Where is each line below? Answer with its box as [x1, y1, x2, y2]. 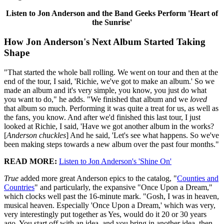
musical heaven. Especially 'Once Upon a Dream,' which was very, [4, 200, 215, 209]
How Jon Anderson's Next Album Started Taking [4, 36, 205, 47]
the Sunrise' [92, 18, 132, 27]
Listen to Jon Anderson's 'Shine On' [59, 156, 171, 165]
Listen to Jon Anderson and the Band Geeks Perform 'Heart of [6, 9, 218, 18]
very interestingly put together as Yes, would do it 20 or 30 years [4, 209, 206, 218]
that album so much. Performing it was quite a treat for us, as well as [4, 103, 218, 112]
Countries [4, 182, 34, 191]
